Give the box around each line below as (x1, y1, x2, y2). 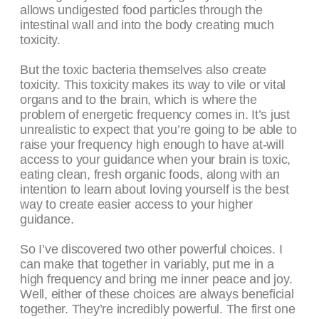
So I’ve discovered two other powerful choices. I (20, 242, 283, 257)
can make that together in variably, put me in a (20, 257, 274, 272)
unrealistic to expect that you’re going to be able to (20, 122, 297, 137)
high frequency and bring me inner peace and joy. (20, 272, 293, 287)
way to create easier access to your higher (20, 197, 253, 212)
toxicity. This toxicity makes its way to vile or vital (20, 78, 286, 93)
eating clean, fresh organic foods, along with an (20, 167, 280, 182)
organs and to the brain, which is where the (20, 93, 257, 108)
